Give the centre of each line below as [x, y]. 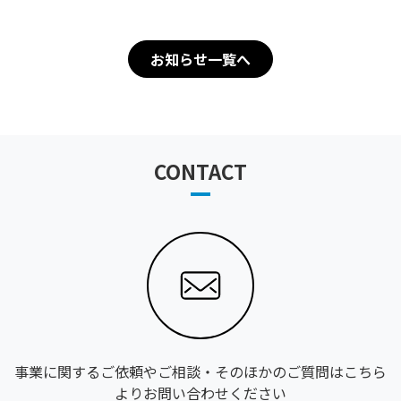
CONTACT [200, 171]
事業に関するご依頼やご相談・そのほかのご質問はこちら [200, 372]
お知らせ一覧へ [200, 59]
